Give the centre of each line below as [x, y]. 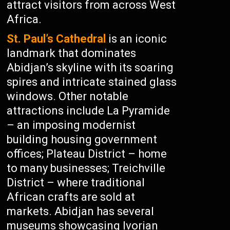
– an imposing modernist [71, 125]
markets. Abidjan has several [81, 211]
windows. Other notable [68, 96]
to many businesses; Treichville [86, 168]
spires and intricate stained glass [92, 82]
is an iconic [137, 39]
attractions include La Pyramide [89, 111]
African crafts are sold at [71, 197]
